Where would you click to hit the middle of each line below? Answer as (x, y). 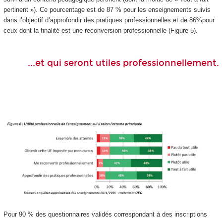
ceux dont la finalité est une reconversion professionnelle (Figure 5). (100, 31)
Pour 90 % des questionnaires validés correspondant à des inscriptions (105, 214)
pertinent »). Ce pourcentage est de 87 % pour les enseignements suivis (107, 10)
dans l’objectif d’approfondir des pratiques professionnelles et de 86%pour (109, 20)
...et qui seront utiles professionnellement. (123, 63)
